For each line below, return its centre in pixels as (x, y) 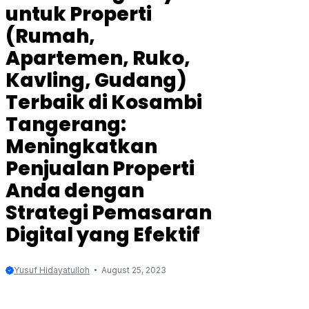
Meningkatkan (81, 147)
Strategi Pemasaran (109, 213)
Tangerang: (66, 125)
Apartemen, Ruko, (98, 59)
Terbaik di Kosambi (104, 103)
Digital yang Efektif (103, 235)
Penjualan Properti (100, 169)
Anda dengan (75, 191)
